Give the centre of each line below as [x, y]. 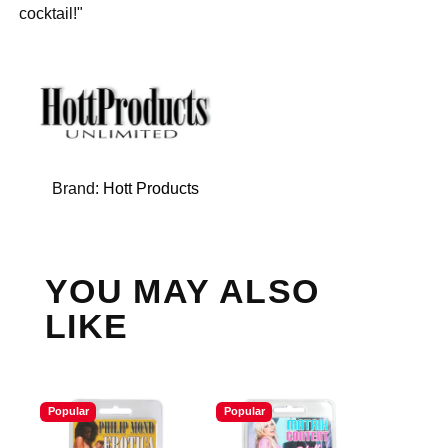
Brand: [77, 189]
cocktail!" [51, 13]
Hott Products [150, 189]
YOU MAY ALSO [182, 291]
